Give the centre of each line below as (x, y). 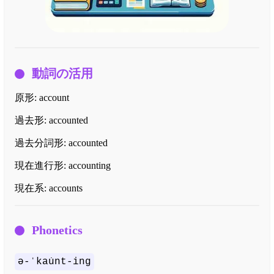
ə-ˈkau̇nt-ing (54, 262)
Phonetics (57, 230)
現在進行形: (42, 166)
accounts (66, 188)
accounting (90, 166)
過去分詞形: (42, 143)
